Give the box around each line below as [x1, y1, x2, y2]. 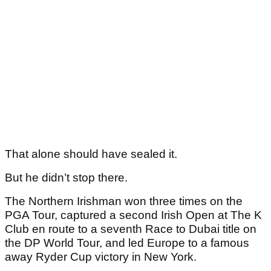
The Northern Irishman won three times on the [5, 195, 243, 208]
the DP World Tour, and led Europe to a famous [5, 237, 249, 250]
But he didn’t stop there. [5, 171, 128, 184]
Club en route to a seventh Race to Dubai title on [5, 223, 256, 236]
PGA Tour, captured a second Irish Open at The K [5, 209, 262, 222]
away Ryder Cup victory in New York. [5, 250, 197, 264]
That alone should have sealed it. [5, 148, 177, 161]
